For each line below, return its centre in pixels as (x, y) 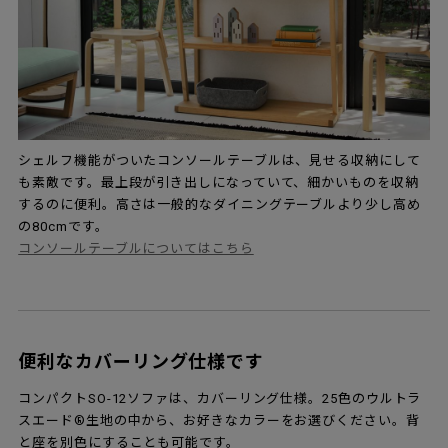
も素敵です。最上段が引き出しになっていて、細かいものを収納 (218, 182)
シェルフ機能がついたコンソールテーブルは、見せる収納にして (219, 160)
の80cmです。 (63, 226)
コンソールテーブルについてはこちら (136, 248)
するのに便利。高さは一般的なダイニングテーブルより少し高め (219, 204)
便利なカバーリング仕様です (141, 361)
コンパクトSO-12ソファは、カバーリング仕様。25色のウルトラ (220, 398)
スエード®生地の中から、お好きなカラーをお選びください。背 (219, 420)
